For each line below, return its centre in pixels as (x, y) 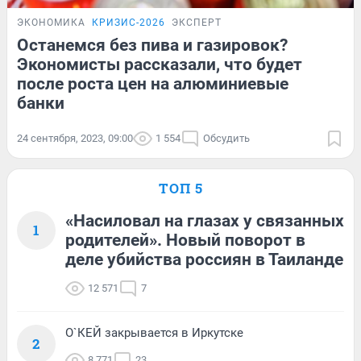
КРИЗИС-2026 (129, 22)
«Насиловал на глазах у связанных (205, 220)
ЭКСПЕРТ (197, 22)
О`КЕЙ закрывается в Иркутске (154, 332)
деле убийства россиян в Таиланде (204, 259)
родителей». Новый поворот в (185, 240)
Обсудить (226, 138)
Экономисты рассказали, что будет (160, 64)
